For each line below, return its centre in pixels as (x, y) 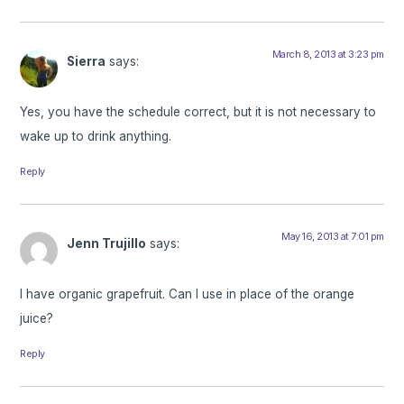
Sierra (87, 61)
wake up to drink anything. (96, 136)
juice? (37, 319)
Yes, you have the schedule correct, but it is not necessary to (198, 111)
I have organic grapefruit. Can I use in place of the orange (188, 294)
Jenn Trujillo (107, 243)
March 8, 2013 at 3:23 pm (328, 54)
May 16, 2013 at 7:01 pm (333, 236)
